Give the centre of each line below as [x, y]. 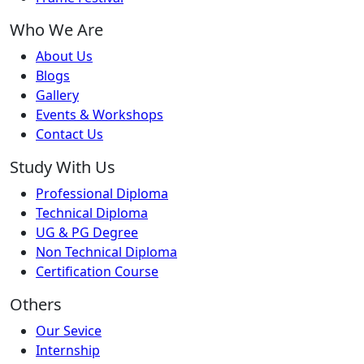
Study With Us [63, 167]
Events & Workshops [100, 115]
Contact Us [69, 134]
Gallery [57, 95]
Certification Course [97, 271]
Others [36, 304]
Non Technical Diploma [106, 252]
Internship [68, 350]
